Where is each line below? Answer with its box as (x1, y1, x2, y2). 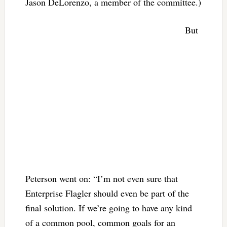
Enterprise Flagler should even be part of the (25, 186, 189, 199)
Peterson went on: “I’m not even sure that (25, 172, 178, 184)
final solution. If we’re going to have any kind (25, 201, 192, 214)
